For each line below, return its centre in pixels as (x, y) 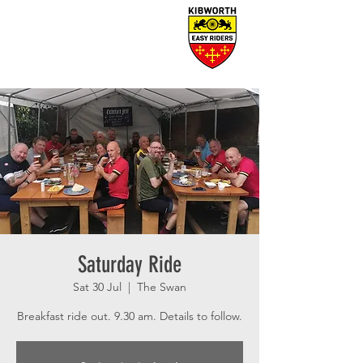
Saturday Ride (130, 265)
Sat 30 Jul (97, 287)
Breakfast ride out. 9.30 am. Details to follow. (130, 316)
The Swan (162, 287)
